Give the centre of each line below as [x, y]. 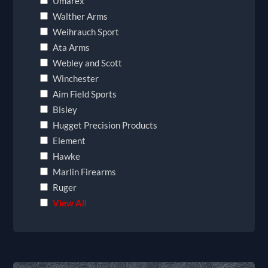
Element [69, 140]
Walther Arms [80, 16]
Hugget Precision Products [105, 125]
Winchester [76, 78]
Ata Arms [71, 47]
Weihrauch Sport [86, 31]
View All [70, 202]
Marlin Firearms [85, 171]
